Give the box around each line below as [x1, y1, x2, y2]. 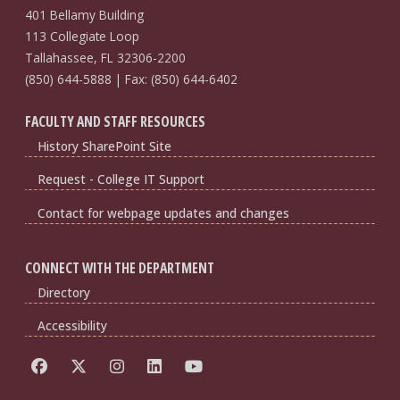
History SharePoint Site [37, 137, 171, 154]
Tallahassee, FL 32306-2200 [24, 48, 186, 66]
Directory [37, 283, 90, 301]
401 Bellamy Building [24, 5, 144, 23]
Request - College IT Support [37, 171, 204, 188]
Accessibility [37, 317, 107, 335]
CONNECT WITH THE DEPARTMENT [24, 257, 214, 278]
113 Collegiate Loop [24, 27, 139, 45]
